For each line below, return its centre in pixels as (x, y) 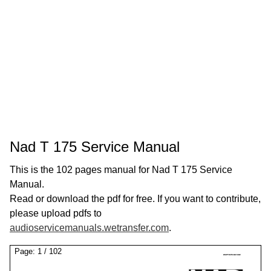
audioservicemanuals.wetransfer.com (89, 228)
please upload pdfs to (56, 213)
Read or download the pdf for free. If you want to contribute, (135, 199)
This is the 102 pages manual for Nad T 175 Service (121, 170)
